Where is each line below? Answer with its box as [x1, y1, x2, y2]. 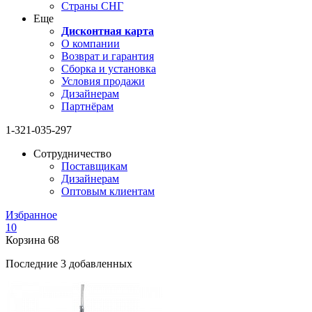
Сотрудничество [33, 148, 111, 159]
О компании [61, 38, 120, 49]
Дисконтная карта [61, 25, 154, 37]
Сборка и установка [61, 63, 156, 75]
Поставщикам [61, 160, 127, 172]
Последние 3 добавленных [6, 258, 132, 270]
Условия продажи [61, 75, 145, 87]
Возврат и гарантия [61, 50, 154, 62]
